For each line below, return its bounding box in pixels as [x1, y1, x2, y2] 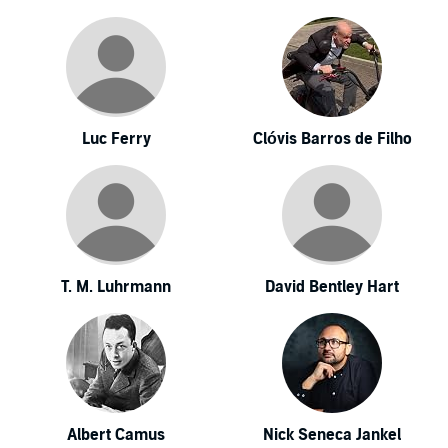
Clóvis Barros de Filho [252, 129, 412, 149]
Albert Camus [67, 425, 165, 445]
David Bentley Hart [265, 277, 399, 297]
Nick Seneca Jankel [263, 425, 401, 445]
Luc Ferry [81, 129, 151, 149]
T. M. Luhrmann [61, 277, 171, 297]
